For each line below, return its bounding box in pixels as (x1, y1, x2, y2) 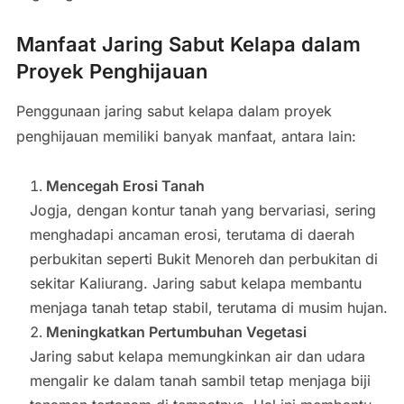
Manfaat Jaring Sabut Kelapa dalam (15, 32, 361, 57)
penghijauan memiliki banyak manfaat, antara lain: (15, 127, 356, 146)
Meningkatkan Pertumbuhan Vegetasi (45, 323, 307, 342)
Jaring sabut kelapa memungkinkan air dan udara (29, 347, 365, 366)
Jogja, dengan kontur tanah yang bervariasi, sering (29, 201, 376, 220)
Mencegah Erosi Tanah (45, 177, 205, 196)
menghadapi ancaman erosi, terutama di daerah (29, 225, 354, 244)
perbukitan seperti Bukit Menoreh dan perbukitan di (29, 250, 378, 269)
